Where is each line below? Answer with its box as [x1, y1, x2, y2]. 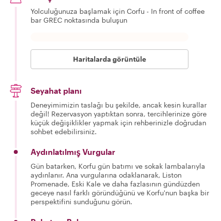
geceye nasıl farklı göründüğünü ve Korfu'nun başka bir [31, 188, 209, 197]
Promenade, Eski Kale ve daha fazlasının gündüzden [31, 180, 200, 188]
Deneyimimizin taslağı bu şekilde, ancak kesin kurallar [31, 101, 207, 109]
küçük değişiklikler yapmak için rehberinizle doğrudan [31, 118, 206, 127]
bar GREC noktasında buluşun [31, 16, 127, 24]
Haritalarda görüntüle [73, 55, 146, 63]
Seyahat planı [31, 86, 82, 95]
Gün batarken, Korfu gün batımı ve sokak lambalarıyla [31, 162, 205, 170]
